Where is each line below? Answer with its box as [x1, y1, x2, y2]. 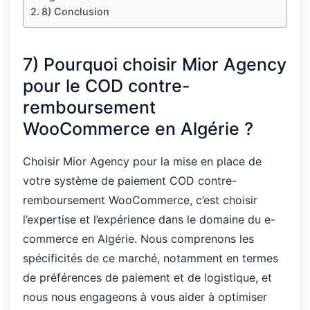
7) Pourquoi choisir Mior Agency [23, 53, 286, 75]
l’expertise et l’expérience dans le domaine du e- [23, 212, 275, 226]
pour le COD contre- [23, 75, 190, 96]
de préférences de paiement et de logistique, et [23, 271, 272, 284]
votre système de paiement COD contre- [23, 174, 237, 188]
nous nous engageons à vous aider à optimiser [23, 290, 267, 304]
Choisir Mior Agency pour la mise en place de [23, 154, 262, 168]
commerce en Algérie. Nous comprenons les [23, 232, 254, 246]
